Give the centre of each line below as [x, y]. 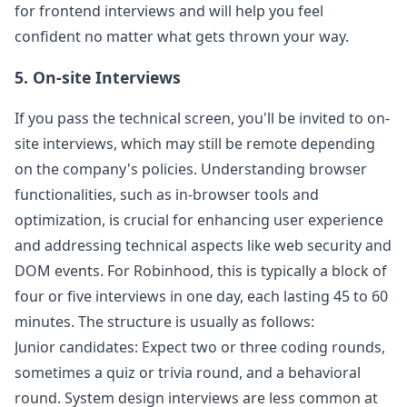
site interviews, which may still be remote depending [195, 144]
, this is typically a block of [298, 271]
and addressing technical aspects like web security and [203, 245]
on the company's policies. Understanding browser [191, 169]
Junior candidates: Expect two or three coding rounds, [200, 347]
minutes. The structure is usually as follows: [164, 322]
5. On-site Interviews [98, 77]
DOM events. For [74, 271]
